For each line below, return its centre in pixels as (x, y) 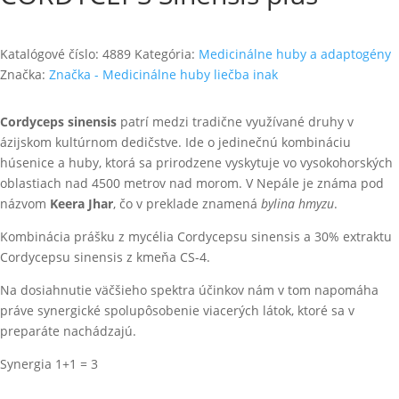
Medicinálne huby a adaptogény (295, 54)
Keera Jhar (81, 204)
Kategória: (167, 54)
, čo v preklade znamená (187, 204)
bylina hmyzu (297, 204)
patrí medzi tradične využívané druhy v (235, 122)
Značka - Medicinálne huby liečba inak (163, 74)
